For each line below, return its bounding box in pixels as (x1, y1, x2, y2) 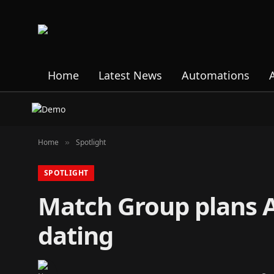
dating (38, 218, 113, 252)
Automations (182, 67, 250, 83)
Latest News (98, 67, 162, 83)
